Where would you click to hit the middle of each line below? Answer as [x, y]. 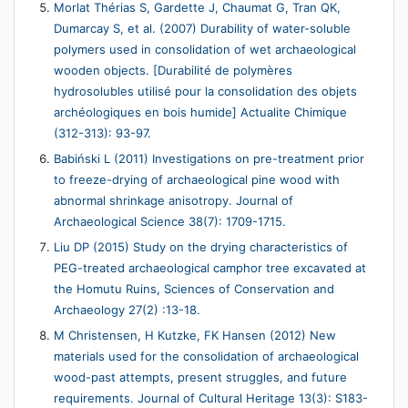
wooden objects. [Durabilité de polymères [173, 71]
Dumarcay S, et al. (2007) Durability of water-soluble [202, 29]
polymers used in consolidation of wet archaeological [205, 50]
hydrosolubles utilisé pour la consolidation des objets [205, 92]
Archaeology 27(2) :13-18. [127, 310]
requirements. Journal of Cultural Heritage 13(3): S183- [211, 398]
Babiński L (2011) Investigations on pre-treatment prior [209, 159]
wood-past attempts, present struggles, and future [200, 377]
